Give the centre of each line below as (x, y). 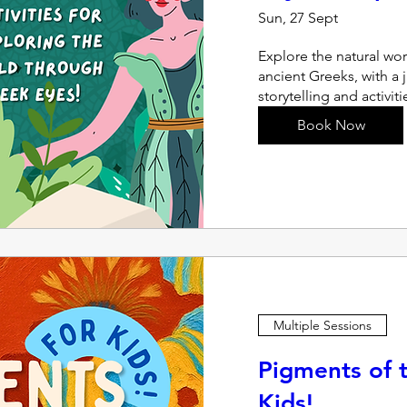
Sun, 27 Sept (298, 18)
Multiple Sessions (323, 325)
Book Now (331, 125)
